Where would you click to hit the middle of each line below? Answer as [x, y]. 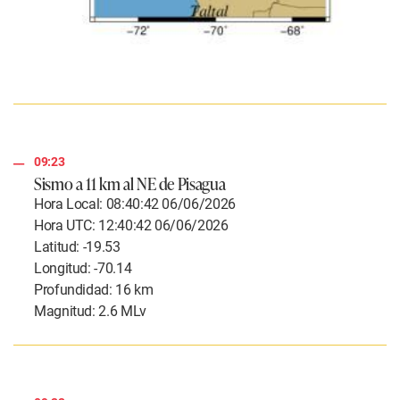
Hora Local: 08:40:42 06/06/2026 [135, 204]
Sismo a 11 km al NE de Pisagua [130, 183]
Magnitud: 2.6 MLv [90, 312]
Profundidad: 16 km [94, 290]
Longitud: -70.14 [83, 269]
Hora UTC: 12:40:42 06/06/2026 [131, 226]
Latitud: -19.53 [77, 247]
